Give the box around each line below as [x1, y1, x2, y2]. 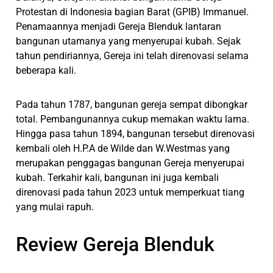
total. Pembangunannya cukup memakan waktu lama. [16, 113, 250, 125]
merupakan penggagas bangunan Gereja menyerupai [16, 157, 245, 169]
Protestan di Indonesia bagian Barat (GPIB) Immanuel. [16, 5, 249, 18]
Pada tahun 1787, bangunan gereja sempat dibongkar [16, 98, 248, 110]
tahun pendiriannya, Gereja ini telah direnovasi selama [16, 49, 249, 62]
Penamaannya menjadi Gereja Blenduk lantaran [16, 20, 222, 32]
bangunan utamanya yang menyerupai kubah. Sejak [16, 35, 241, 47]
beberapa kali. [16, 64, 77, 76]
